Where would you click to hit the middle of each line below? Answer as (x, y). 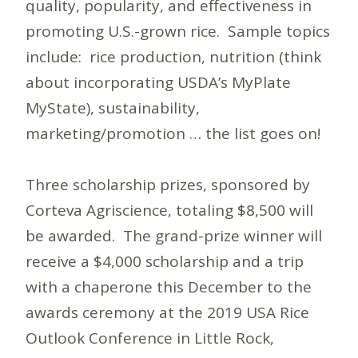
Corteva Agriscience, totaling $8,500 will (169, 210)
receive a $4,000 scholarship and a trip (165, 261)
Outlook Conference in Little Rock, (150, 338)
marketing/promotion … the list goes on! (177, 133)
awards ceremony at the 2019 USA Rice (167, 312)
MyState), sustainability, (113, 107)
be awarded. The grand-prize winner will (174, 235)
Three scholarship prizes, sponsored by (168, 184)
